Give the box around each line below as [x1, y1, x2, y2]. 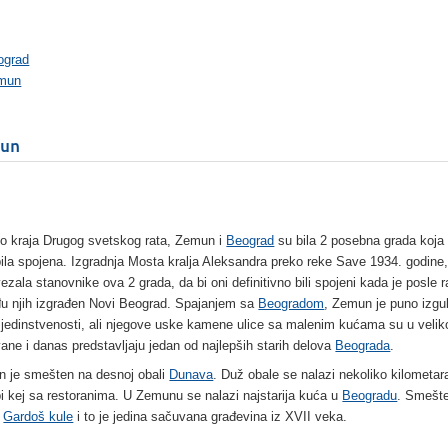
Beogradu [342, 388, 398, 404]
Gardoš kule [3, 409, 74, 425]
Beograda [335, 338, 391, 354]
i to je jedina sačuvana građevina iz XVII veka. [73, 409, 348, 425]
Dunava [169, 367, 214, 383]
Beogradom [258, 296, 325, 312]
